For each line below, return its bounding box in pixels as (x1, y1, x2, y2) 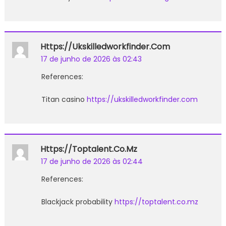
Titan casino (41, 94, 87, 104)
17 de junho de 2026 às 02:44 (40, 156, 143, 166)
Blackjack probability (41, 196, 115, 207)
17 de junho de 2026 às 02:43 (40, 53, 142, 64)
